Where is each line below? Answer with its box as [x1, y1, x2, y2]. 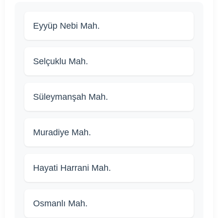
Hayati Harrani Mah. [33, 163, 111, 173]
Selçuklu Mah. [33, 56, 88, 67]
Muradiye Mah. [33, 127, 91, 138]
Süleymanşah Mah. [33, 92, 108, 102]
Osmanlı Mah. [33, 199, 88, 209]
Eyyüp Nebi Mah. [33, 21, 100, 31]
